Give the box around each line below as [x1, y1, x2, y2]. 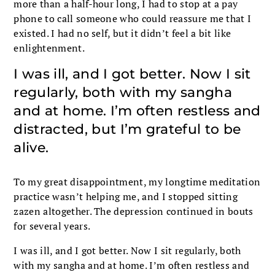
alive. [14, 139, 49, 156]
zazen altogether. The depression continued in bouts [14, 204, 254, 218]
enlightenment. [14, 41, 85, 55]
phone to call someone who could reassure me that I [14, 11, 252, 25]
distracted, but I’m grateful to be [14, 120, 241, 137]
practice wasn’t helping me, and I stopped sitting [14, 189, 238, 203]
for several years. [14, 219, 91, 233]
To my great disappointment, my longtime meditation [14, 174, 261, 188]
